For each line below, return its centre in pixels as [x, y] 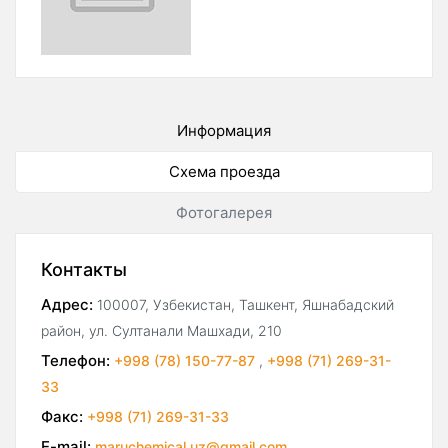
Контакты [84, 270]
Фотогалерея [224, 213]
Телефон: [75, 361]
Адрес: [67, 305]
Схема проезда [224, 172]
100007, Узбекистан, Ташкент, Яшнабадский [245, 305]
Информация [224, 131]
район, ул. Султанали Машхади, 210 [161, 331]
